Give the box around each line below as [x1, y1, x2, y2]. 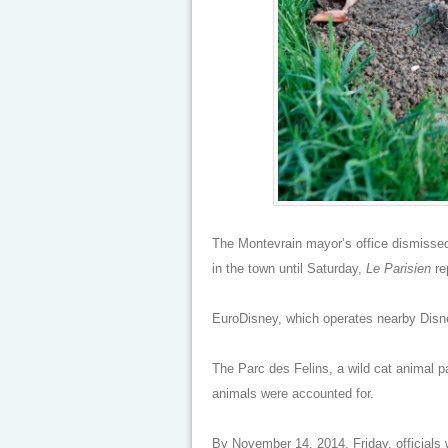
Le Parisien [366, 261, 431, 276]
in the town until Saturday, [212, 261, 366, 276]
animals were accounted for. [212, 386, 374, 401]
